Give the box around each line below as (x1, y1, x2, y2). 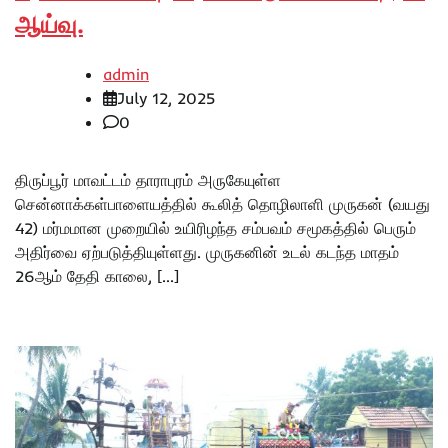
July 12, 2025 (117, 88, 215, 109)
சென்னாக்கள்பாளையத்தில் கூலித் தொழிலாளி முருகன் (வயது (15, 194, 430, 215)
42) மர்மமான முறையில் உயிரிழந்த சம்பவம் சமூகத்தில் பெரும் (15, 218, 416, 239)
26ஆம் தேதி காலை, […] (15, 266, 179, 287)
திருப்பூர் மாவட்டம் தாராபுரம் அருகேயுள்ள (15, 170, 281, 191)
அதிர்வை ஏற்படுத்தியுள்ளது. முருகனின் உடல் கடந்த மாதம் (15, 242, 399, 263)
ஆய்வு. (15, 9, 83, 40)
